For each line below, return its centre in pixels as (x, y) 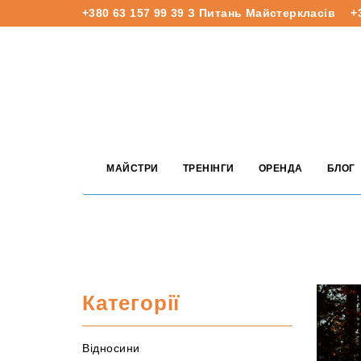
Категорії (131, 303)
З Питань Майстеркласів (261, 13)
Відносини (111, 348)
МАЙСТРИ (133, 168)
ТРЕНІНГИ (208, 168)
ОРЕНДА (280, 168)
